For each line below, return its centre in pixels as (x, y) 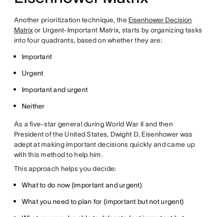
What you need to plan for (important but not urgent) (103, 201)
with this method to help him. (58, 155)
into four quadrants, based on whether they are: (88, 40)
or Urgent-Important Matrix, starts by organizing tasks (117, 30)
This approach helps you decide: (65, 169)
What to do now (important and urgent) (82, 185)
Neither (33, 106)
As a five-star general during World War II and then (93, 124)
